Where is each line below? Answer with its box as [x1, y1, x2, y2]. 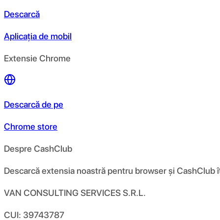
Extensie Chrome [4, 53, 71, 63]
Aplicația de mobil [4, 30, 72, 41]
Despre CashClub [4, 143, 72, 154]
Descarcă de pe [4, 99, 63, 110]
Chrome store [4, 121, 57, 132]
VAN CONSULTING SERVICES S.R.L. [4, 187, 146, 198]
